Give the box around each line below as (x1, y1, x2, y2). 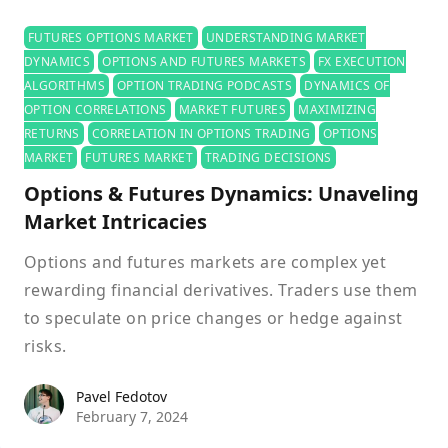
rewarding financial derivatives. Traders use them (24, 279, 418, 301)
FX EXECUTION (318, 53, 406, 70)
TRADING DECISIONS (205, 149, 332, 166)
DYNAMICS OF (304, 77, 390, 94)
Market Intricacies (24, 208, 207, 235)
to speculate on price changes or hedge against (24, 307, 403, 329)
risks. (24, 335, 67, 357)
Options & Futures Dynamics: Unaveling (24, 180, 419, 207)
